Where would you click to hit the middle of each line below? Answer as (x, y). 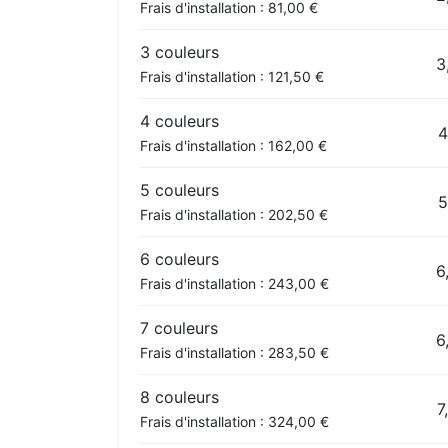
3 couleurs (179, 51)
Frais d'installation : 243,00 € (234, 283)
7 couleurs (179, 327)
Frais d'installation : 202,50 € (234, 214)
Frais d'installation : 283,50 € (234, 352)
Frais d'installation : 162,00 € (233, 145)
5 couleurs (179, 189)
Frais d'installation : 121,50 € (232, 76)
